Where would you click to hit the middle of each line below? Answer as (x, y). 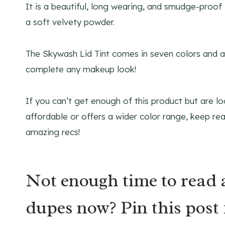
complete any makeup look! (81, 69)
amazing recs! (53, 132)
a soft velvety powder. (70, 22)
